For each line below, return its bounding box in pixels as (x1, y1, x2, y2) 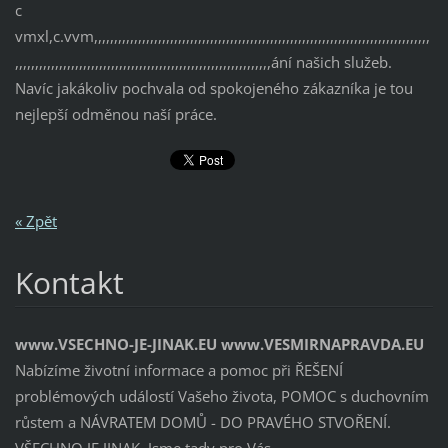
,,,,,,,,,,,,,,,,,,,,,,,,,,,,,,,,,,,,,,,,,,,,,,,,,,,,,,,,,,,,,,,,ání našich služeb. (14, 52, 392, 73)
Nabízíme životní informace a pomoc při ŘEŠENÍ (14, 359, 343, 380)
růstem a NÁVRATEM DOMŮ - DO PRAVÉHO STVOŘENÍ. (14, 411, 391, 432)
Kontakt (14, 261, 124, 303)
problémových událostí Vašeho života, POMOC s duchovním (14, 385, 429, 406)
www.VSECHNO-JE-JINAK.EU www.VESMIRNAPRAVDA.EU (14, 333, 424, 354)
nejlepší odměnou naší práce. (14, 104, 217, 125)
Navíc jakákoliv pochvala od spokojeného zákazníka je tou (14, 78, 413, 99)
